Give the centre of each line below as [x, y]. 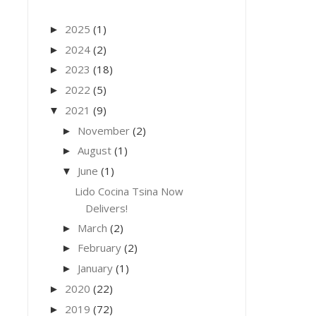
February [99, 248]
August [94, 151]
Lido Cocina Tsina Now [129, 191]
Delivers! [107, 208]
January [95, 268]
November [103, 130]
